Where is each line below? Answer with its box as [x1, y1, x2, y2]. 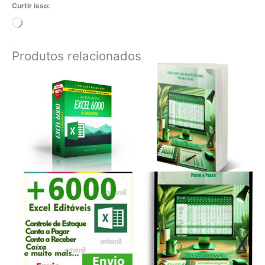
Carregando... [22, 18, 74, 28]
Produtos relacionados [12, 49, 141, 64]
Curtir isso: [12, 1, 50, 11]
